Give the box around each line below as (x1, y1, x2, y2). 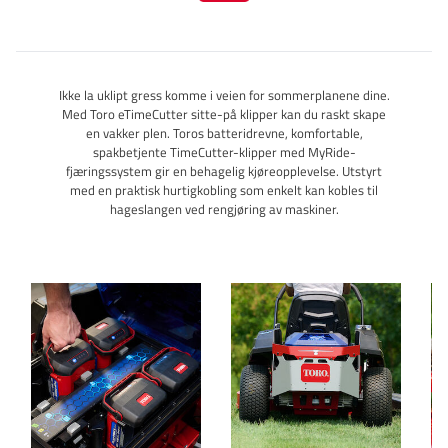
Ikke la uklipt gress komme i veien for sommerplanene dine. (58, 85, 390, 106)
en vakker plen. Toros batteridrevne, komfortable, (85, 123, 363, 144)
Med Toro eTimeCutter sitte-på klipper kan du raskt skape (62, 104, 386, 125)
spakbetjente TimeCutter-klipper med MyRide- (92, 142, 356, 163)
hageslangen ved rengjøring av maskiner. (109, 199, 339, 220)
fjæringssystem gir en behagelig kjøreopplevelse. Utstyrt (66, 161, 382, 182)
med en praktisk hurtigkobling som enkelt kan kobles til (70, 180, 378, 201)
